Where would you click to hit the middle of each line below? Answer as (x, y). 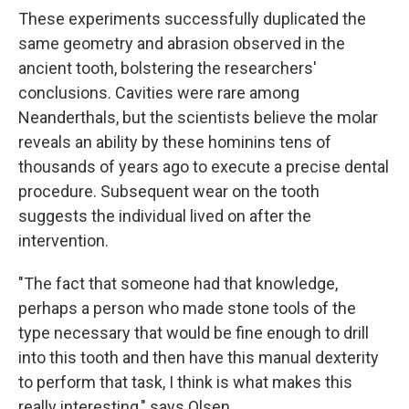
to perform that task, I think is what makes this (185, 383)
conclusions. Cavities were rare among (159, 93)
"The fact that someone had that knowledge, (178, 284)
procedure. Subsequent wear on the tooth (169, 192)
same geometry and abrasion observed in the (182, 44)
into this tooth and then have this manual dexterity (199, 358)
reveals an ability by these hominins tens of (175, 142)
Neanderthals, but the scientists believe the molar (198, 118)
